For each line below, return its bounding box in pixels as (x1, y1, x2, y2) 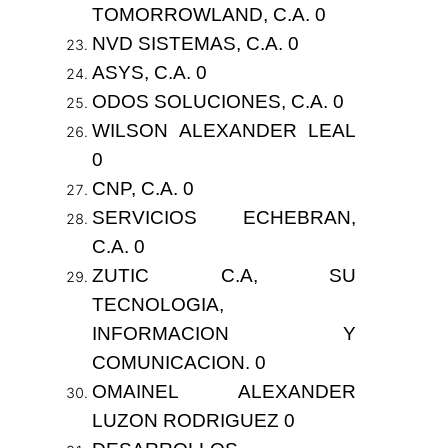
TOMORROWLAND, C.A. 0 (91, 4, 326, 26)
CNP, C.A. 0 (91, 178, 194, 200)
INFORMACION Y (91, 323, 357, 345)
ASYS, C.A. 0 (91, 62, 207, 84)
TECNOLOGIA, (91, 294, 224, 316)
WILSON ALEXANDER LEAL (91, 120, 357, 142)
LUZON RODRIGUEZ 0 (91, 410, 295, 432)
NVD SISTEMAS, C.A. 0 (91, 33, 299, 55)
